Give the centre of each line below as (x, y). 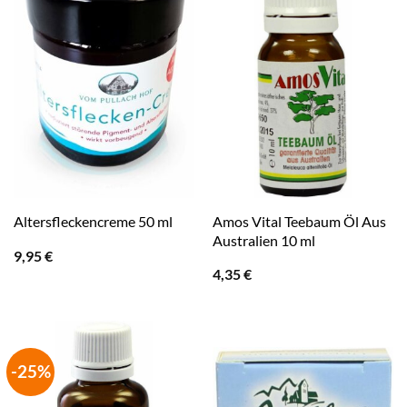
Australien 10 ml (263, 240)
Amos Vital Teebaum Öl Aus (299, 221)
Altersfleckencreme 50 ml (93, 221)
